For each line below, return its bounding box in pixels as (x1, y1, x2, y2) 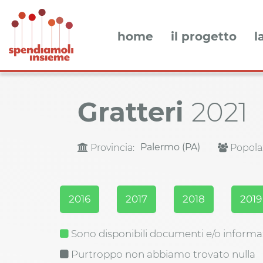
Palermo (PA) (140, 141, 200, 153)
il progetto (171, 29, 237, 43)
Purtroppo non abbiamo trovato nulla (69, 248, 255, 261)
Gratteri (77, 96, 191, 129)
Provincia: (88, 142, 134, 154)
